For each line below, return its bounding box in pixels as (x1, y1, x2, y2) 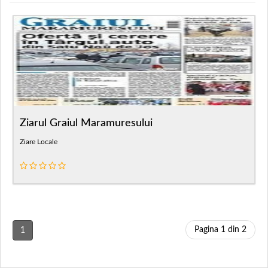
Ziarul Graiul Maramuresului (20, 118, 153, 129)
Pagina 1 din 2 (194, 226, 246, 234)
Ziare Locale (20, 138, 57, 145)
